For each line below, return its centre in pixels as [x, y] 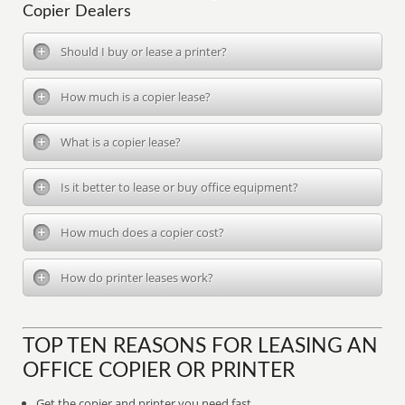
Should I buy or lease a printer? [144, 52]
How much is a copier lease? [136, 97]
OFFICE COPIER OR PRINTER [159, 371]
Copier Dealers [77, 12]
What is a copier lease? [121, 142]
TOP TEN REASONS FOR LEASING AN [201, 346]
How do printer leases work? [137, 278]
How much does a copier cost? [143, 232]
